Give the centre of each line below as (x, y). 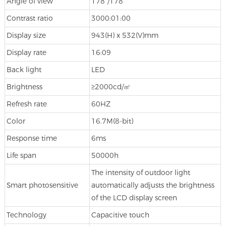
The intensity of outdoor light (140, 172)
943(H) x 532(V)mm (125, 35)
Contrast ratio (30, 18)
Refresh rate (26, 104)
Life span (21, 155)
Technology (26, 215)
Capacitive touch (120, 215)
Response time (32, 138)
